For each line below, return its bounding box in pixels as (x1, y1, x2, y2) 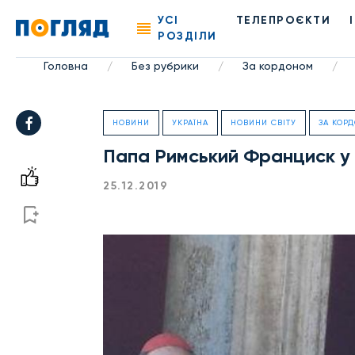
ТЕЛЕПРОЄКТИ (235, 13, 331, 27)
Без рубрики (131, 59, 199, 72)
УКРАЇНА (172, 118, 208, 127)
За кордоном (242, 59, 313, 72)
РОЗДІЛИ (158, 29, 217, 43)
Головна (43, 59, 88, 72)
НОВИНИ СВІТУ (231, 118, 296, 127)
